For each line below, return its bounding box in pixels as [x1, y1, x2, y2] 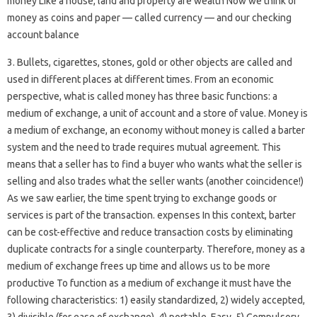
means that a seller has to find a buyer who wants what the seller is [7, 158, 302, 170]
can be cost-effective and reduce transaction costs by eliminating [7, 226, 293, 238]
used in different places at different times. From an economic [7, 74, 274, 85]
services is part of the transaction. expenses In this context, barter [7, 209, 296, 221]
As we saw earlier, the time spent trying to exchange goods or [7, 192, 277, 204]
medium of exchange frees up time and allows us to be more [7, 260, 270, 272]
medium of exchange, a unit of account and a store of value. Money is [7, 108, 308, 119]
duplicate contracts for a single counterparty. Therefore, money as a [7, 243, 305, 255]
